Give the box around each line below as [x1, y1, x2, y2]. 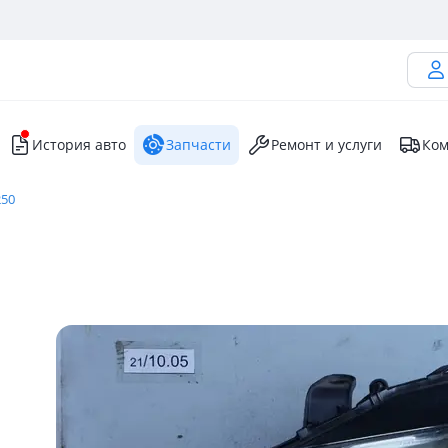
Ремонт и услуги [271, 135, 382, 154]
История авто [32, 135, 126, 154]
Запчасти [166, 135, 231, 154]
